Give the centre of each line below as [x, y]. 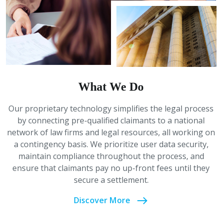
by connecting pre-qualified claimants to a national [111, 121]
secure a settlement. [111, 180]
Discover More [102, 200]
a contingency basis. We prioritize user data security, [111, 144]
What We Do [111, 87]
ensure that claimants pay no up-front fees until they [111, 168]
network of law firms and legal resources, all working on [111, 133]
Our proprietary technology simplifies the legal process [111, 109]
